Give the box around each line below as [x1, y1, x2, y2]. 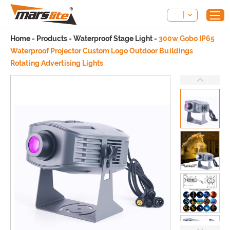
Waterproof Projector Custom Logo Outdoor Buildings [10, 47, 193, 55]
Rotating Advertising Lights [10, 59, 103, 67]
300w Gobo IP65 [159, 34, 215, 43]
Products [36, 34, 67, 43]
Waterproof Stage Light [73, 34, 152, 43]
